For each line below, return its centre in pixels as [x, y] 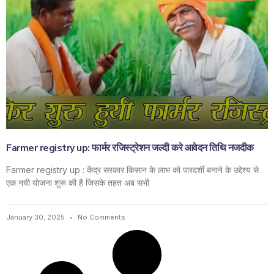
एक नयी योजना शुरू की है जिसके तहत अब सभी [78, 182]
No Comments [101, 217]
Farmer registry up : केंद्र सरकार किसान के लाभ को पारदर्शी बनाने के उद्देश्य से [132, 169]
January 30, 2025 [36, 217]
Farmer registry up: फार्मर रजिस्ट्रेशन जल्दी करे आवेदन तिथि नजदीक [130, 148]
